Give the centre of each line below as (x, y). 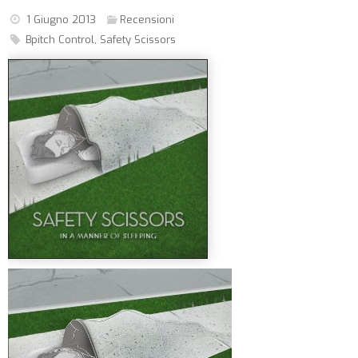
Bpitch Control (60, 40)
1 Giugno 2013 (61, 20)
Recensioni (147, 20)
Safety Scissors (137, 40)
